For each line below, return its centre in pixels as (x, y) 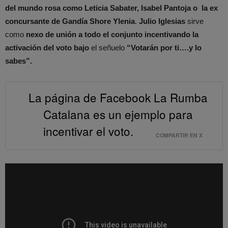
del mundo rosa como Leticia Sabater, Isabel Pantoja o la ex (111, 8)
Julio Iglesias (162, 21)
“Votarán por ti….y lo (164, 48)
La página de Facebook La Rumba (118, 97)
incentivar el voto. (88, 131)
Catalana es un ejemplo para (118, 114)
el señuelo (108, 48)
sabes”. (19, 61)
